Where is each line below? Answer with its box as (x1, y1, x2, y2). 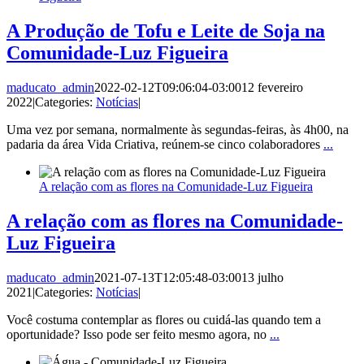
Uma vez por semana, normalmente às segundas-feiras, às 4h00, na (6, 123, 349, 137)
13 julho (241, 271, 284, 285)
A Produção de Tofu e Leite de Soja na (6, 20, 325, 42)
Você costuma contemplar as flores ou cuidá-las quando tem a (6, 313, 321, 327)
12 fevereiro (241, 80, 303, 95)
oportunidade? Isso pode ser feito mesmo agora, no (6, 327, 270, 342)
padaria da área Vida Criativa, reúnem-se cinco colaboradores (6, 137, 323, 152)
